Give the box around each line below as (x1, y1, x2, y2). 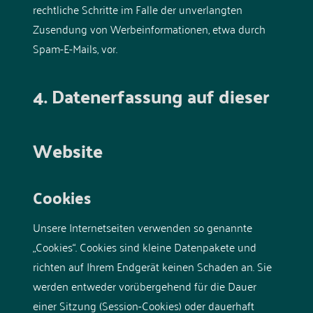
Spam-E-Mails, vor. (32, 38, 117, 58)
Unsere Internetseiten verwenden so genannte (32, 217, 252, 237)
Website (32, 133, 103, 167)
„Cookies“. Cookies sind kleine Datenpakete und (32, 236, 256, 256)
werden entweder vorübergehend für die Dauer (32, 275, 256, 296)
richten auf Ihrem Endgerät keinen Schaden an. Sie (32, 256, 272, 276)
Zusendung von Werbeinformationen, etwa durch (32, 18, 265, 38)
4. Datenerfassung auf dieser (32, 79, 270, 112)
